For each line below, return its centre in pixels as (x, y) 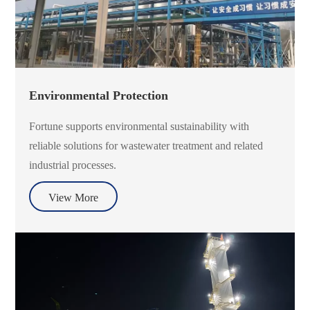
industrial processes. (73, 165)
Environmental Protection (99, 95)
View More (74, 198)
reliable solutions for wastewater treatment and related (146, 145)
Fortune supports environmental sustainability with (139, 126)
